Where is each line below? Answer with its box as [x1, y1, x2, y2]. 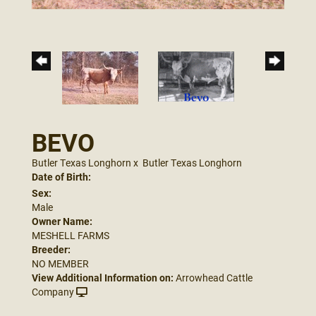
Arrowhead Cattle [176, 270, 253, 284]
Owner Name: [32, 214, 92, 228]
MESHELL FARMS [32, 228, 109, 242]
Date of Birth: [32, 169, 91, 183]
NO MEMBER [32, 256, 89, 270]
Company [32, 284, 74, 298]
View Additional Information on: [32, 270, 174, 284]
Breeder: [32, 242, 71, 256]
